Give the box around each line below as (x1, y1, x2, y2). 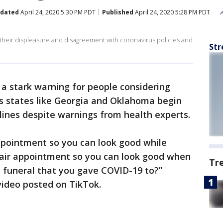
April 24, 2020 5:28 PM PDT (133, 7, 210, 16)
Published (102, 7, 133, 16)
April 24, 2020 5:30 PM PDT (19, 7, 96, 16)
